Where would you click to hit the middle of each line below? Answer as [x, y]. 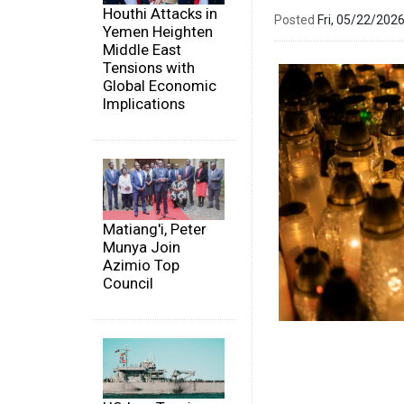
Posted [294, 19]
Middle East [142, 50]
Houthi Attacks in [160, 14]
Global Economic [160, 86]
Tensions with [149, 68]
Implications [144, 104]
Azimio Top [141, 265]
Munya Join [142, 247]
